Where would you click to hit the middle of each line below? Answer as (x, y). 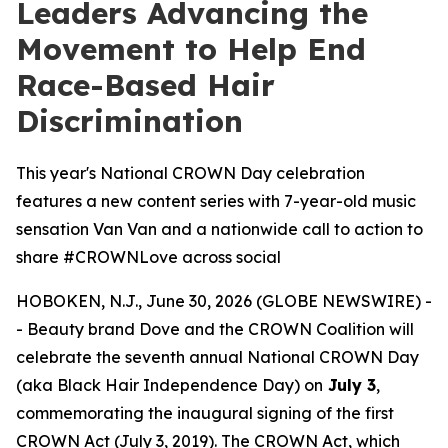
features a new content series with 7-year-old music (216, 201)
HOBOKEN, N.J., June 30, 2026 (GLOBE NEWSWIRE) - (224, 301)
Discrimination (129, 121)
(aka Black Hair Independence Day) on (169, 385)
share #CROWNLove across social (148, 257)
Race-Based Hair (145, 85)
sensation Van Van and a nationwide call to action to (219, 229)
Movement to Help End (191, 49)
